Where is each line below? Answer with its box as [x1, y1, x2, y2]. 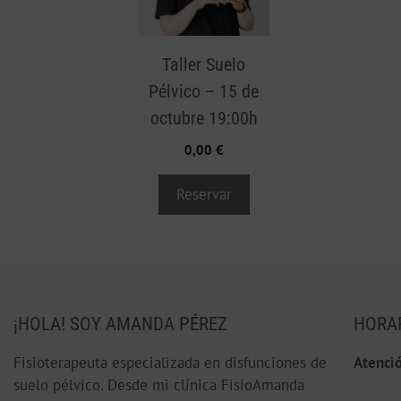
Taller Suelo [162, 53, 246, 75]
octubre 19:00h [149, 107, 258, 129]
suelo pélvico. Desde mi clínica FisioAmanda [13, 374, 304, 395]
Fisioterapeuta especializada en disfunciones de [13, 352, 327, 372]
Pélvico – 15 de [149, 80, 260, 102]
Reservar [175, 183, 232, 204]
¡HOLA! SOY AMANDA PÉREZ [13, 312, 227, 335]
